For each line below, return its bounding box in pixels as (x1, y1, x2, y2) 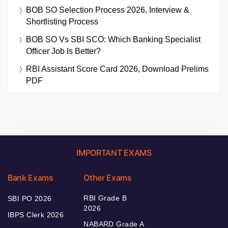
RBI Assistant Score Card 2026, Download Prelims (26, 64, 209, 73)
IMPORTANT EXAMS (76, 147, 152, 158)
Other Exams (83, 172, 132, 183)
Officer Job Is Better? (26, 46, 101, 55)
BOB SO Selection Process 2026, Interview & (26, 5, 189, 14)
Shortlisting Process (26, 17, 98, 26)
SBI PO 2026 (8, 194, 52, 203)
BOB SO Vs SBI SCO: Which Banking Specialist (26, 35, 201, 44)
